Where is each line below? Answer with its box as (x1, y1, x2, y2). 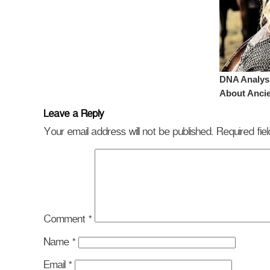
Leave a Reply (43, 109, 104, 124)
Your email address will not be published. (43, 127, 213, 142)
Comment (43, 214, 88, 230)
